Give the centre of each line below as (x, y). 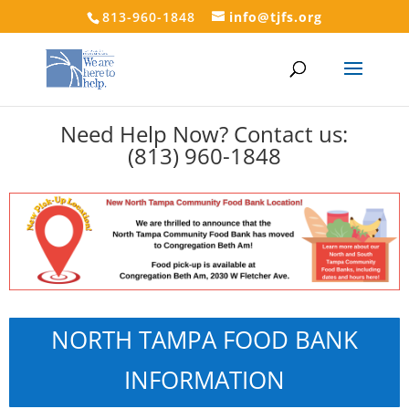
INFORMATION (204, 380)
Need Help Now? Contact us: (204, 134)
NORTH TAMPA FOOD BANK (204, 340)
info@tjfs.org (275, 16)
